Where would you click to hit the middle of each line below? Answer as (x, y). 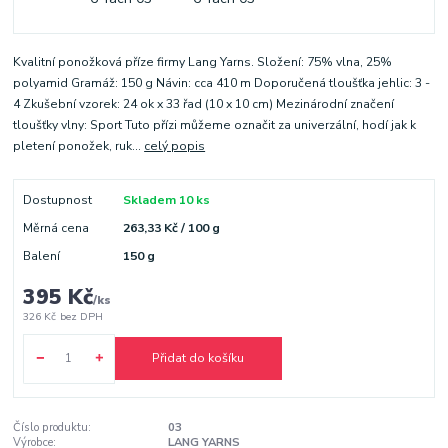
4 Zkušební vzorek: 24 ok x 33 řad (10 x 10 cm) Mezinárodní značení (204, 103)
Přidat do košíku (198, 358)
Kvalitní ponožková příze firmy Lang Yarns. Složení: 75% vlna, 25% (203, 61)
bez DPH (81, 316)
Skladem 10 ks (166, 199)
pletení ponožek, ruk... (79, 145)
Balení (41, 255)
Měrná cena (55, 227)
